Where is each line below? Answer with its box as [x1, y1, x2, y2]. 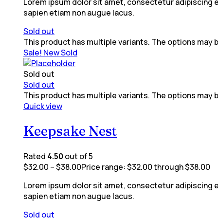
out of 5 [63, 150, 93, 162]
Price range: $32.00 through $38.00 [81, 161, 210, 172]
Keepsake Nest [23, 123, 117, 140]
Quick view [23, 101, 62, 112]
